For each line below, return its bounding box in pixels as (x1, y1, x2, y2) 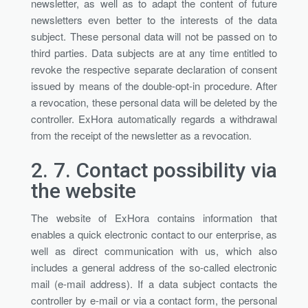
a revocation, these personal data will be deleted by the (31, 94, 277, 109)
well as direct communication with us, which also (31, 243, 277, 258)
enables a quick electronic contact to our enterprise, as (31, 226, 277, 241)
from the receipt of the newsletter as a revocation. (31, 127, 252, 142)
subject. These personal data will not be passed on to (31, 28, 277, 43)
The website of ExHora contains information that (31, 210, 277, 225)
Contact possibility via (76, 157, 277, 182)
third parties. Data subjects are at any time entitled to (31, 45, 277, 60)
